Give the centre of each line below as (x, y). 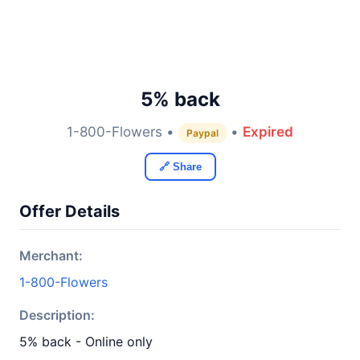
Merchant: (51, 256)
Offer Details (70, 211)
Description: (57, 315)
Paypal (202, 133)
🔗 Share (180, 167)
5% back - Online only (86, 342)
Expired (268, 132)
